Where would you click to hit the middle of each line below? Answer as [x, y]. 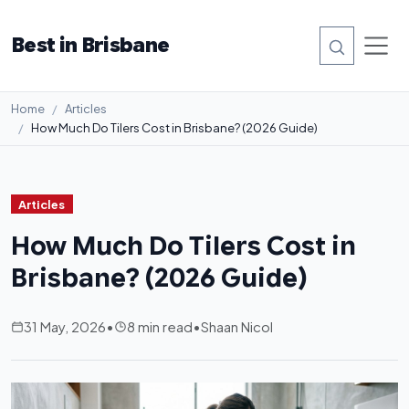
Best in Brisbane [90, 45]
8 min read [160, 326]
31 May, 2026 [65, 326]
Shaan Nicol [237, 326]
